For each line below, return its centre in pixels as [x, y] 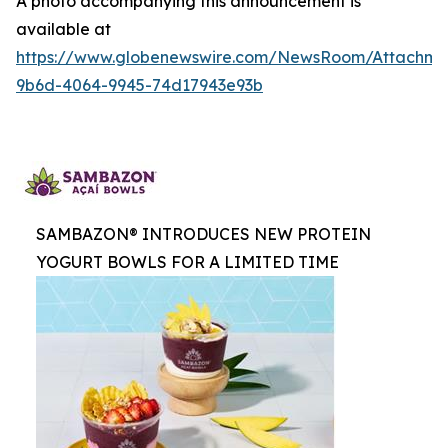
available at [63, 29]
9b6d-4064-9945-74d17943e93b [139, 85]
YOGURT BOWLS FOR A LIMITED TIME [187, 262]
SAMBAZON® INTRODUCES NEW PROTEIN [203, 234]
